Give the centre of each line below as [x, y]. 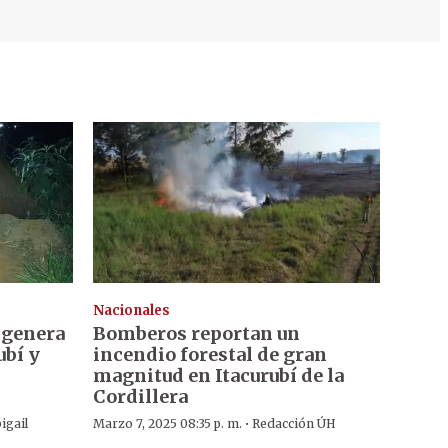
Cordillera [140, 397]
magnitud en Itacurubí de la [218, 376]
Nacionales [131, 311]
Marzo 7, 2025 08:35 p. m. [167, 424]
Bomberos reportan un [196, 334]
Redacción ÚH [293, 424]
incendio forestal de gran [209, 355]
